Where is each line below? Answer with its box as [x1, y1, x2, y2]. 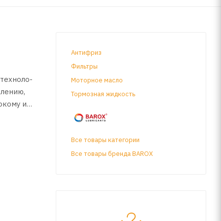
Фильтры [71, 62, 98, 71]
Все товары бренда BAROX [71, 149, 153, 158]
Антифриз [71, 48, 102, 57]
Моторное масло [71, 75, 123, 84]
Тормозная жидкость [71, 89, 135, 98]
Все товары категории [71, 135, 140, 144]
